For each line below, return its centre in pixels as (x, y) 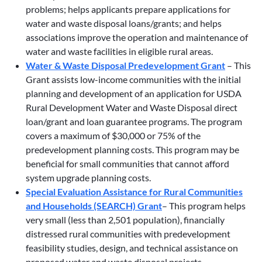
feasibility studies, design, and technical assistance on (132, 248)
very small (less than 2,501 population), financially (125, 220)
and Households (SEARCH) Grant (94, 206)
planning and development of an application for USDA (134, 94)
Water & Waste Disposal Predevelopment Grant (125, 65)
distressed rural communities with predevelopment (128, 234)
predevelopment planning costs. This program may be (132, 150)
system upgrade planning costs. (88, 178)
